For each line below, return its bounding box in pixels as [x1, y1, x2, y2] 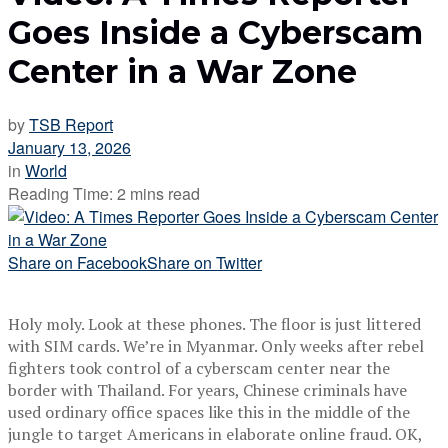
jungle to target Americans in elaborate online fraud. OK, [8, 422, 422, 445]
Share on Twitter [147, 250, 262, 274]
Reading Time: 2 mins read [8, 181, 200, 205]
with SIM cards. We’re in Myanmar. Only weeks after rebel [8, 334, 424, 357]
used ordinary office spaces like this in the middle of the [8, 400, 410, 423]
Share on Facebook [8, 250, 147, 274]
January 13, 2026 [8, 135, 131, 159]
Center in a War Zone [8, 52, 357, 92]
